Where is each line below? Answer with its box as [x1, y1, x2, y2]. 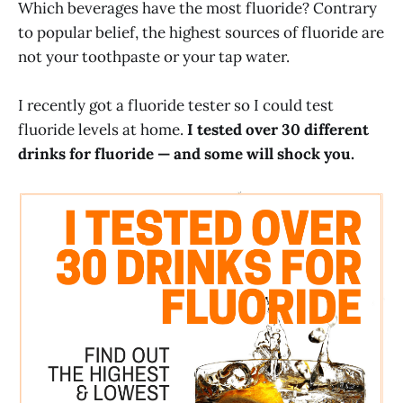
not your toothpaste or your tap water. [18, 47, 290, 67]
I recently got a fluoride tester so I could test [18, 95, 334, 116]
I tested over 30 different [187, 120, 369, 140]
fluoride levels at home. [18, 120, 187, 140]
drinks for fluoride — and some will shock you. [18, 144, 354, 165]
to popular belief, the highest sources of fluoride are [18, 22, 384, 43]
